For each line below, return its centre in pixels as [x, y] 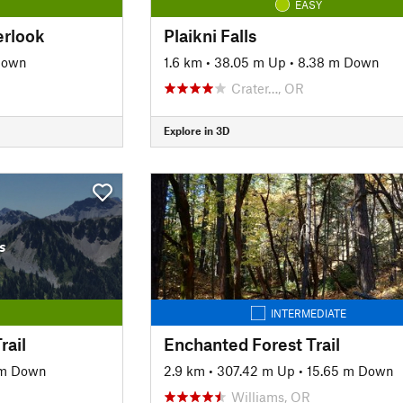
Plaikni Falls [210, 35]
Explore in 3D [196, 130]
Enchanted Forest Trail [251, 344]
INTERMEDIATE [309, 313]
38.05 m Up [250, 62]
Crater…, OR [267, 88]
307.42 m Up [255, 370]
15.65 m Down [350, 370]
